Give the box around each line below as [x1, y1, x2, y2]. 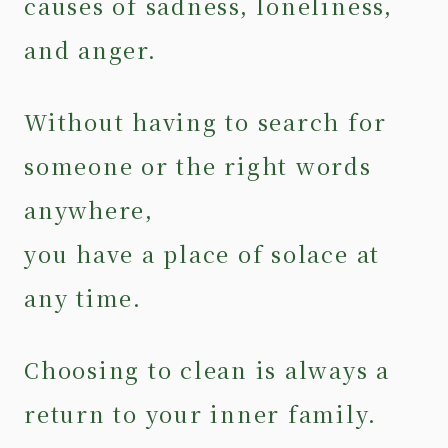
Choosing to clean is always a [24, 353, 391, 385]
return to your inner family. [24, 397, 377, 429]
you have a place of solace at [24, 237, 381, 269]
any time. [24, 281, 158, 313]
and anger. [24, 33, 173, 65]
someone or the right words [24, 149, 372, 181]
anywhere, [24, 193, 170, 225]
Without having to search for [24, 105, 387, 137]
